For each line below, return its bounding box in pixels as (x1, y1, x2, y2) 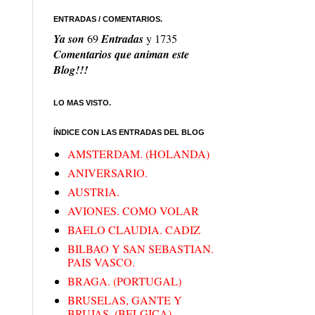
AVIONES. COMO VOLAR (67, 203, 199, 219)
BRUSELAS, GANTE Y (67, 292, 182, 308)
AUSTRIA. (67, 184, 120, 200)
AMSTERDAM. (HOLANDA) (67, 146, 210, 162)
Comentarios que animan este (53, 46, 189, 63)
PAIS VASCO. (67, 255, 135, 270)
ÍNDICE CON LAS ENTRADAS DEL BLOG (53, 128, 205, 137)
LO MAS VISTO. (53, 98, 111, 108)
